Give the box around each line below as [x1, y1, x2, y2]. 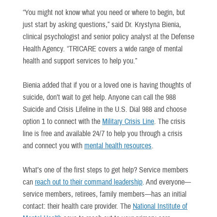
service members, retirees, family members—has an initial [23, 189, 186, 199]
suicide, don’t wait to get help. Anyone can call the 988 [23, 92, 176, 102]
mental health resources [84, 140, 152, 151]
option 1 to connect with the [23, 116, 102, 126]
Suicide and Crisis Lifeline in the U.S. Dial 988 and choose [23, 104, 186, 114]
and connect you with [23, 140, 84, 151]
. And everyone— [142, 177, 191, 187]
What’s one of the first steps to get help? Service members [23, 165, 188, 175]
